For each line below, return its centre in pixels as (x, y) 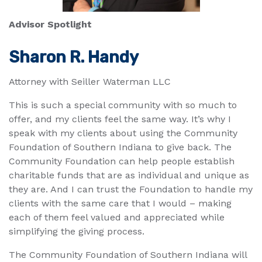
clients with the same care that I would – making (120, 203)
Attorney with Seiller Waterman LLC (90, 81)
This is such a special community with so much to (123, 105)
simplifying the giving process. (77, 231)
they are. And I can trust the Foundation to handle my (131, 189)
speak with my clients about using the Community (123, 133)
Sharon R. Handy (74, 57)
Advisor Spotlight (50, 24)
